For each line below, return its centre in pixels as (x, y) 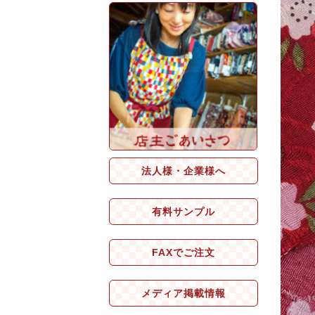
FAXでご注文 (184, 252)
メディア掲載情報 (184, 293)
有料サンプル (184, 212)
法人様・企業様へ (184, 171)
